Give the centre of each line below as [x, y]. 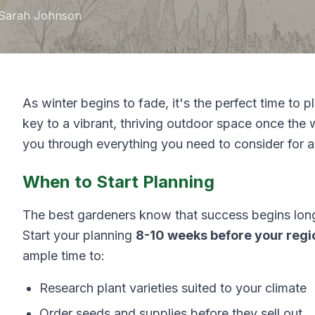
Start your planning [79, 235]
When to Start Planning [118, 182]
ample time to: [64, 256]
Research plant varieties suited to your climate [173, 288]
